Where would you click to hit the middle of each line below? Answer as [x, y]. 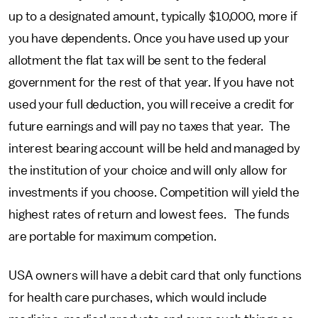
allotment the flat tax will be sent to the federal [137, 60]
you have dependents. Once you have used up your [149, 38]
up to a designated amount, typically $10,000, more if [153, 16]
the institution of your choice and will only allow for [148, 170]
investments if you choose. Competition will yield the [154, 192]
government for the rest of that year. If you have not [152, 82]
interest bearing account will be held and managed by [154, 148]
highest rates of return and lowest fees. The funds [149, 214]
